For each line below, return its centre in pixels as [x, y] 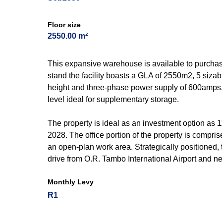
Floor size [64, 25]
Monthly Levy [71, 182]
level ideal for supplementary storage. [113, 99]
